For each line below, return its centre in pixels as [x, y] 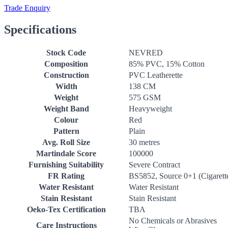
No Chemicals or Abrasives [173, 221]
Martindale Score [66, 153]
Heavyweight [150, 109]
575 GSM [145, 97]
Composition [66, 64]
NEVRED [146, 53]
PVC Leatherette [156, 75]
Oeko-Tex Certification [66, 209]
